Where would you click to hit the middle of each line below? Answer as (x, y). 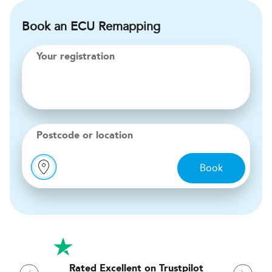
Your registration (76, 57)
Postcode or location (85, 136)
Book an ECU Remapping (91, 26)
